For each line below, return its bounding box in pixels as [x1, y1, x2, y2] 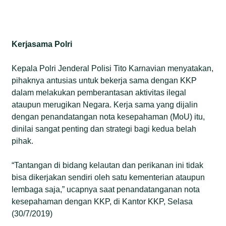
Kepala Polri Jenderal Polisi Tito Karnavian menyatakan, [12, 64, 214, 73]
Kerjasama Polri [12, 39, 73, 48]
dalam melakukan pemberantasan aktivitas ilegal [12, 88, 187, 97]
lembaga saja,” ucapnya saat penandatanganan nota [12, 185, 200, 194]
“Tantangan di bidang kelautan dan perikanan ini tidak [12, 160, 204, 169]
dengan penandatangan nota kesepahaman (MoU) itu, [12, 112, 205, 121]
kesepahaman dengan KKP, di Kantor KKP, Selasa [12, 197, 193, 206]
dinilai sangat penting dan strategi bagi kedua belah [12, 124, 197, 133]
